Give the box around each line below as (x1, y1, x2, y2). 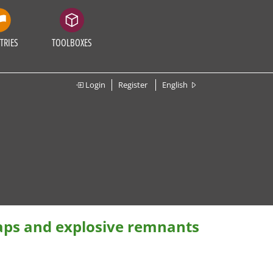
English (162, 79, 190, 90)
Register (118, 79, 147, 90)
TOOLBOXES (52, 36, 92, 49)
